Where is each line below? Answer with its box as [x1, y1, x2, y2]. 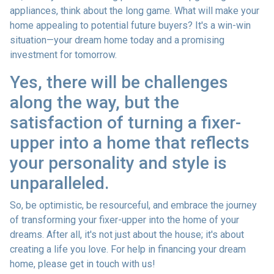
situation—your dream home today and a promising [10, 34, 224, 46]
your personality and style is [10, 152, 227, 173]
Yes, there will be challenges [10, 72, 228, 92]
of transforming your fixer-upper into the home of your [10, 213, 239, 226]
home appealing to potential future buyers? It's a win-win [10, 19, 251, 31]
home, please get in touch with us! [10, 257, 155, 270]
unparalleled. [10, 172, 109, 193]
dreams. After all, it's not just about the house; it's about [10, 228, 244, 240]
